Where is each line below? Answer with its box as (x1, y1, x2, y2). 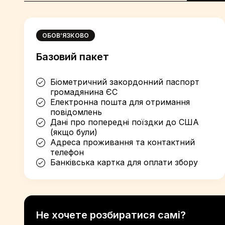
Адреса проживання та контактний (50, 137, 195, 147)
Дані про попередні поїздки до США (50, 117, 199, 127)
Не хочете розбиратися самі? (36, 209, 186, 221)
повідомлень (50, 107, 102, 117)
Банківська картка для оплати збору (50, 157, 198, 167)
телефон (50, 147, 84, 157)
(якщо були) (50, 127, 97, 137)
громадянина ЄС (50, 87, 118, 97)
